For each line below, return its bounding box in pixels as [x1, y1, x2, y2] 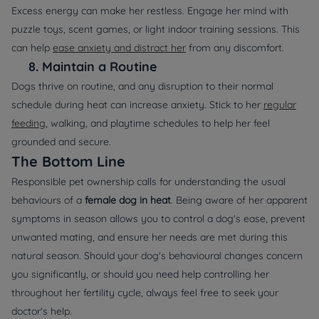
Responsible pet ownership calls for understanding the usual [11, 175, 286, 189]
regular [263, 98, 296, 112]
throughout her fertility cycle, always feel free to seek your [11, 286, 278, 300]
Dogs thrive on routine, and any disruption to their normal [11, 80, 273, 93]
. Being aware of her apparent [171, 194, 308, 207]
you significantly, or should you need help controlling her [11, 268, 269, 281]
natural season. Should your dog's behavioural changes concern [11, 249, 303, 263]
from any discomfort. [186, 41, 284, 55]
